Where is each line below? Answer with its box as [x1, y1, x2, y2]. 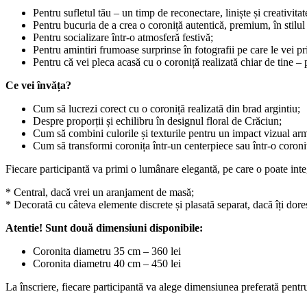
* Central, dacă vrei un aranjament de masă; [5, 186, 194, 199]
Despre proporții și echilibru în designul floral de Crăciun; [33, 115, 282, 127]
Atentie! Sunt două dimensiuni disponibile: [5, 222, 203, 234]
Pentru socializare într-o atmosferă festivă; [33, 32, 213, 44]
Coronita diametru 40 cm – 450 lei [33, 258, 181, 270]
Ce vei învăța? [5, 79, 71, 92]
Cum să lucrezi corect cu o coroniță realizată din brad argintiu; [33, 103, 300, 115]
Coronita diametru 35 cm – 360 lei [33, 245, 181, 258]
